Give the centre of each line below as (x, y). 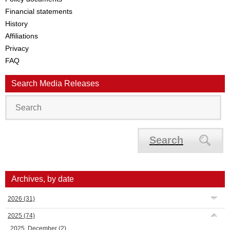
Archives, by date (43, 179)
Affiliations (22, 36)
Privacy (17, 48)
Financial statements (39, 11)
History (16, 24)
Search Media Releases (55, 83)
